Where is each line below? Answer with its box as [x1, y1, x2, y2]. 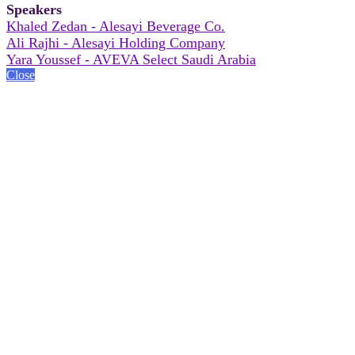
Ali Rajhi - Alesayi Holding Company [6, 34, 225, 51]
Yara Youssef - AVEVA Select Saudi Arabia [6, 51, 256, 67]
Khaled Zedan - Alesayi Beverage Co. [6, 17, 225, 34]
